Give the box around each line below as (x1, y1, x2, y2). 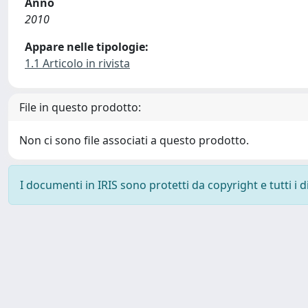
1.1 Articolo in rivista (25, 56, 130, 71)
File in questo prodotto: (19, 100, 141, 115)
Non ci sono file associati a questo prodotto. (19, 133, 249, 148)
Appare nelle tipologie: (25, 39, 148, 54)
